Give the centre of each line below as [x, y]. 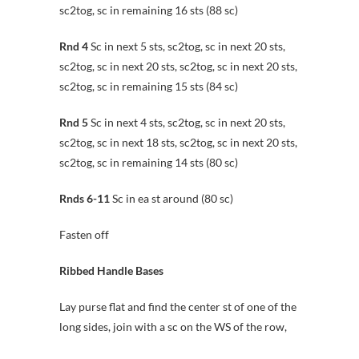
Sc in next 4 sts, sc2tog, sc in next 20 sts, [187, 122]
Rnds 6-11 [85, 198]
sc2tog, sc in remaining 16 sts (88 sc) [149, 10]
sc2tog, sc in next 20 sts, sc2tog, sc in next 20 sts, [178, 66]
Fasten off [84, 234]
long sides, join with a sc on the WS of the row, [173, 326]
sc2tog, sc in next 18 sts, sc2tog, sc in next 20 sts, [178, 142]
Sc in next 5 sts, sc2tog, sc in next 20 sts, [187, 46]
